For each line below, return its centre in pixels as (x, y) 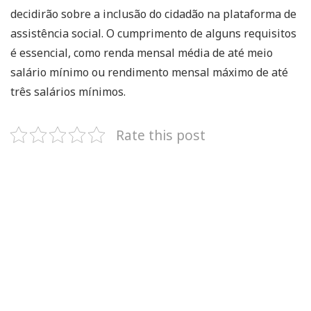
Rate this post (161, 135)
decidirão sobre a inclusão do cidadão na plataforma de (153, 14)
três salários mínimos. (68, 91)
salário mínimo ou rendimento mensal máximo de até (149, 72)
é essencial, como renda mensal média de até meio (142, 52)
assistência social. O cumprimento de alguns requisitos (153, 33)
